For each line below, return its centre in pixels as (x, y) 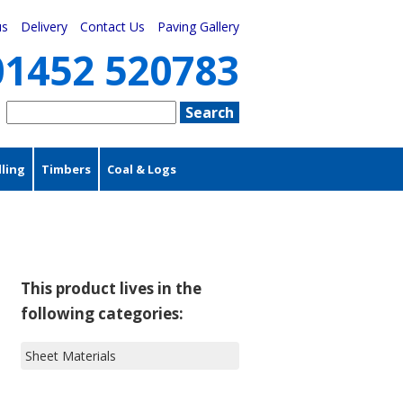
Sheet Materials (71, 355)
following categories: (102, 313)
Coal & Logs (142, 169)
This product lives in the (111, 288)
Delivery (44, 27)
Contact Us (112, 27)
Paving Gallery (198, 27)
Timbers (66, 169)
